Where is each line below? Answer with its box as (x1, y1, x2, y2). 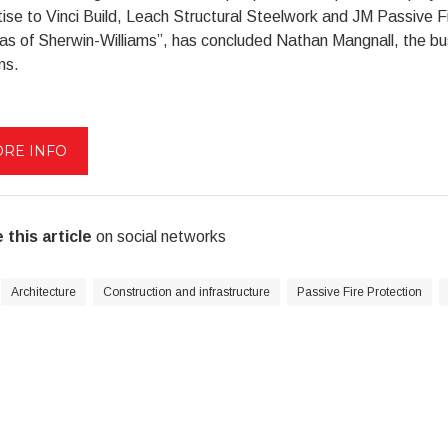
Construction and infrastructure (102, 285, 270, 299)
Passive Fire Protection (296, 285, 422, 299)
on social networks (91, 228, 226, 245)
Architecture (10, 285, 76, 299)
